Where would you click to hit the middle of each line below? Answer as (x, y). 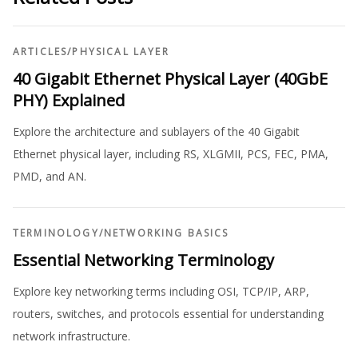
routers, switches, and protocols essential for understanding (168, 314)
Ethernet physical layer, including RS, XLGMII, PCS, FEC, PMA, (171, 154)
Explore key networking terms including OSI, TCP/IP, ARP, (161, 292)
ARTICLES (40, 52)
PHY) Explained (69, 101)
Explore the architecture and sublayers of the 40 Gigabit (156, 132)
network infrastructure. (72, 336)
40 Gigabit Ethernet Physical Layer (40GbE (170, 79)
